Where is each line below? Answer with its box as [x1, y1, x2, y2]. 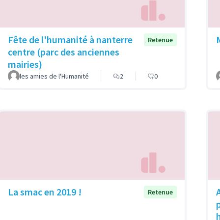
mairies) [8, 58, 42, 71]
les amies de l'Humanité [20, 72, 89, 81]
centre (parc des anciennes [8, 46, 119, 58]
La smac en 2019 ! [8, 185, 82, 198]
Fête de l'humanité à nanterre [8, 33, 133, 46]
